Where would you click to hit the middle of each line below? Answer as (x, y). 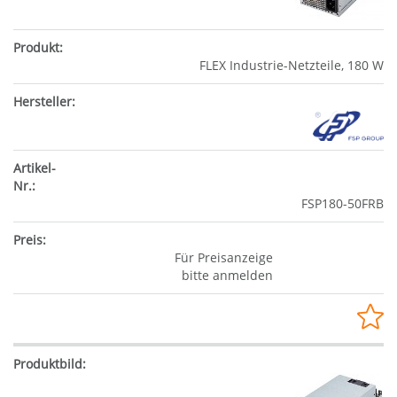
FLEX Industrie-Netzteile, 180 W (292, 65)
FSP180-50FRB (343, 204)
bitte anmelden (227, 276)
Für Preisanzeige (223, 258)
